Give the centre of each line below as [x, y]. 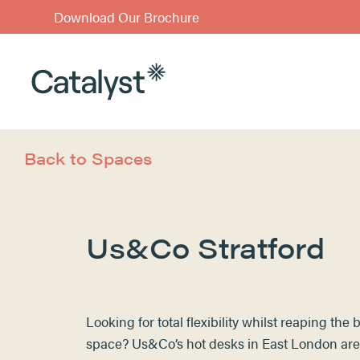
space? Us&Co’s [137, 343]
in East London [293, 343]
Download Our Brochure [127, 16]
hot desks [216, 343]
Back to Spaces [88, 158]
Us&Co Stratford [206, 247]
